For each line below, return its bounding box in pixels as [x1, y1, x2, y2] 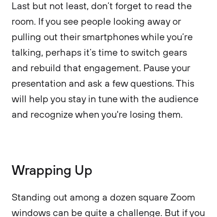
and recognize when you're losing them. [12, 108, 185, 120]
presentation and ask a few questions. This [12, 77, 194, 89]
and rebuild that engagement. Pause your [12, 62, 190, 74]
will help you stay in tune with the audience [12, 93, 199, 105]
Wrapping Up [12, 161, 93, 178]
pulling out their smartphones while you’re [12, 31, 193, 43]
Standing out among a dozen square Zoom [12, 191, 195, 203]
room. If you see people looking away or [12, 15, 181, 27]
